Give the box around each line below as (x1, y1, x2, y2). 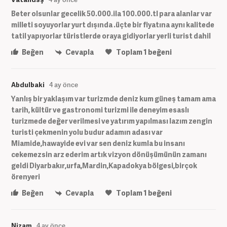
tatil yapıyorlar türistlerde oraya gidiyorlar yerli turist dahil (11, 30, 211, 41)
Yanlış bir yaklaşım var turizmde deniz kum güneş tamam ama (11, 93, 216, 103)
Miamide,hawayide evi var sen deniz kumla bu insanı (11, 138, 185, 148)
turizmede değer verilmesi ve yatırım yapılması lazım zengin (11, 116, 212, 126)
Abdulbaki (11, 80, 45, 89)
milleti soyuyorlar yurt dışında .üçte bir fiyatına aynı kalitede (11, 19, 214, 29)
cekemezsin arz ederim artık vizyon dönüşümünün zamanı (11, 149, 207, 159)
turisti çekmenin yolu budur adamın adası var (11, 127, 163, 137)
